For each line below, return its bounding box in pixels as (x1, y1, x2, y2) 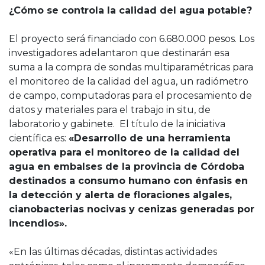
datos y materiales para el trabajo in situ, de (9, 104, 211, 115)
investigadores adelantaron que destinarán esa (9, 47, 230, 59)
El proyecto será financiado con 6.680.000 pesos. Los (9, 33, 254, 44)
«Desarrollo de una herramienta (69, 132, 231, 144)
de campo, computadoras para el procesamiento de (9, 89, 252, 101)
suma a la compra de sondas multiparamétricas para (9, 61, 253, 73)
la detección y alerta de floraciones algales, (9, 189, 232, 201)
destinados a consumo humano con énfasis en (9, 174, 248, 186)
